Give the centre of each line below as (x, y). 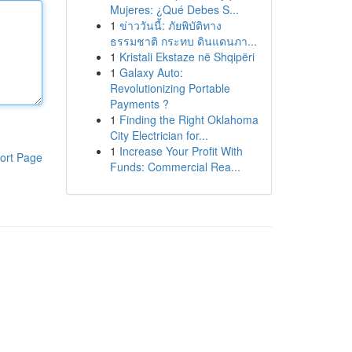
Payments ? (139, 104)
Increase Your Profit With (181, 151)
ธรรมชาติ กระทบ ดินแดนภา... (183, 41)
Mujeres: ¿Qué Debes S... (174, 9)
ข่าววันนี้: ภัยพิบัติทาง (170, 25)
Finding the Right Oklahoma (189, 119)
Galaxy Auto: (151, 72)
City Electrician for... (159, 135)
